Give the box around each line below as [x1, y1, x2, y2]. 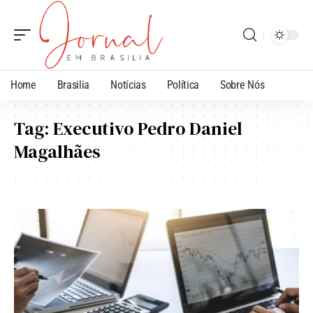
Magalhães [14, 138, 101, 164]
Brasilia [57, 78, 90, 92]
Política [166, 78, 200, 92]
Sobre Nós [220, 78, 265, 92]
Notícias [110, 78, 146, 92]
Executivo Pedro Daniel [53, 115, 242, 141]
